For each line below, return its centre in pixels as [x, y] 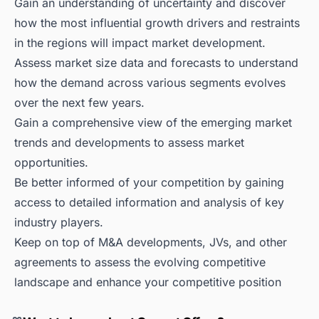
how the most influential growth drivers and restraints [157, 23]
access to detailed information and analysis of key [149, 203]
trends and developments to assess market [129, 143]
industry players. [59, 223]
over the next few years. [79, 103]
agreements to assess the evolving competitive [140, 262]
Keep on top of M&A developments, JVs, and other [151, 242]
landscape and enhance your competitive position [148, 282]
